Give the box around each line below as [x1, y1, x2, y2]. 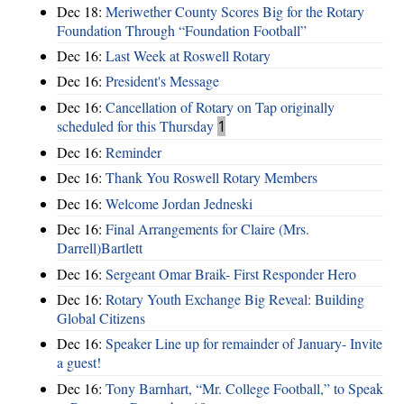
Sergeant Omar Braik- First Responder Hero [106, 263, 356, 283]
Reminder [106, 142, 161, 162]
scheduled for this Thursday [57, 115, 214, 135]
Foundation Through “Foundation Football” [57, 20, 307, 40]
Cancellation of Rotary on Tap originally [106, 96, 335, 116]
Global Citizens [57, 308, 145, 327]
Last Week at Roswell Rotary [106, 45, 271, 65]
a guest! [57, 353, 101, 372]
